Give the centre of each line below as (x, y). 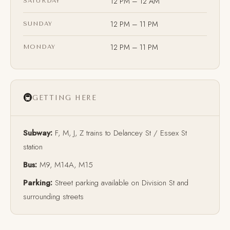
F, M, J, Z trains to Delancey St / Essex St (120, 133)
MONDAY (39, 47)
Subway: (38, 133)
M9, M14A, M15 (65, 165)
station (33, 147)
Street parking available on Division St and (120, 183)
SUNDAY (38, 24)
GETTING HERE (65, 98)
